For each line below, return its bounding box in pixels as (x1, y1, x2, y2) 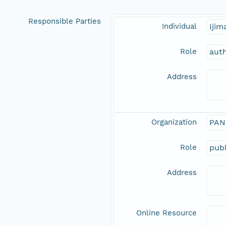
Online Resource (136, 208, 197, 218)
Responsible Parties (28, 17, 101, 26)
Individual (162, 22, 197, 31)
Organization (151, 118, 197, 127)
